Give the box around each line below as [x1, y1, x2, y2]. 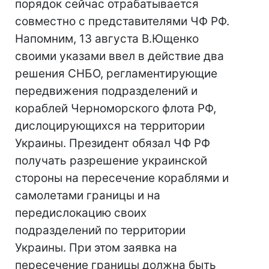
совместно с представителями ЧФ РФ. [15, 14, 229, 28]
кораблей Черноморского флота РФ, [15, 101, 216, 115]
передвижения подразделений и [15, 84, 198, 98]
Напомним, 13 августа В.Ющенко [15, 32, 199, 46]
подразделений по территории [15, 223, 186, 237]
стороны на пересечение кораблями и [15, 171, 229, 185]
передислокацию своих [15, 206, 147, 220]
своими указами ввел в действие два [15, 49, 224, 63]
